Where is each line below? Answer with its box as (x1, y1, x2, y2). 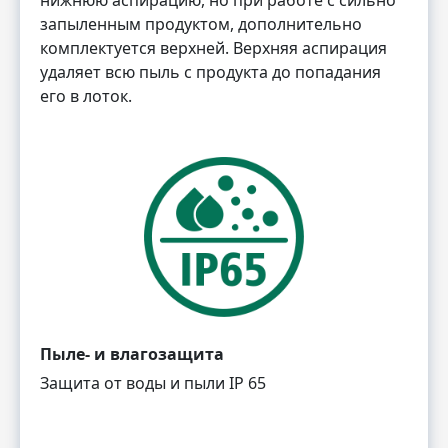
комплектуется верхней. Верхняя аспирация (40, 36, 387, 59)
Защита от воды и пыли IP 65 (40, 371, 266, 394)
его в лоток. (40, 84, 132, 107)
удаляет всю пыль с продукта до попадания (40, 60, 381, 83)
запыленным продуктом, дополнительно (40, 12, 362, 35)
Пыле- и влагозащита (40, 342, 224, 365)
